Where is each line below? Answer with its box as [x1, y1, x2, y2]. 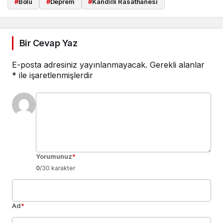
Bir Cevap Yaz [19, 38, 77, 49]
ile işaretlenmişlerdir [16, 70, 93, 81]
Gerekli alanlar [150, 60, 205, 70]
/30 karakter [40, 164, 75, 172]
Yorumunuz [36, 152, 72, 161]
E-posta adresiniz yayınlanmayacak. [12, 60, 147, 70]
